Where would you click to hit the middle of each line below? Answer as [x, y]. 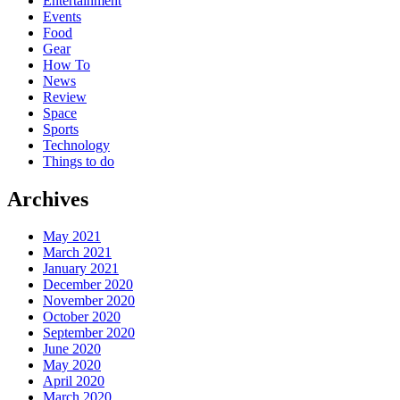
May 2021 [72, 237]
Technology [76, 145]
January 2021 [81, 269]
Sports [61, 129]
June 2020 [72, 349]
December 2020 [88, 285]
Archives [48, 199]
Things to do [79, 161]
